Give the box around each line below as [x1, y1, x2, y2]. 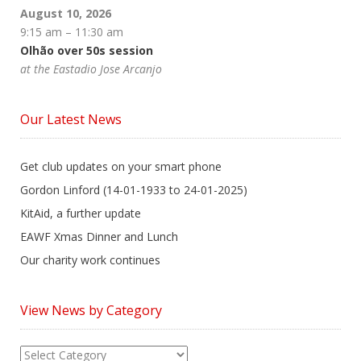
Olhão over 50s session [20, 43, 153, 59]
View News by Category [20, 301, 162, 320]
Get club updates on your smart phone [20, 159, 222, 175]
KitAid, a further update [20, 205, 141, 222]
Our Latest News [20, 110, 122, 129]
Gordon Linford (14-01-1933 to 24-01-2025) [20, 182, 247, 198]
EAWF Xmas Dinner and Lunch [20, 229, 178, 245]
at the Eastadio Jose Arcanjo [20, 61, 162, 77]
